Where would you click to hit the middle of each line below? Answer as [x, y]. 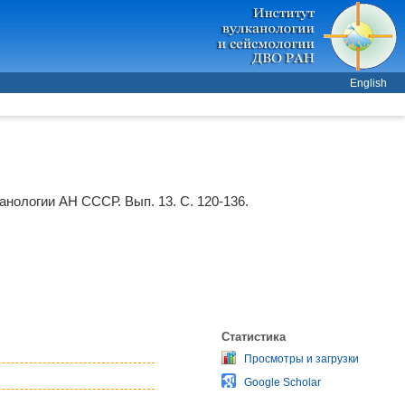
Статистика [254, 335]
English [368, 83]
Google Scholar [283, 382]
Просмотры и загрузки [301, 358]
